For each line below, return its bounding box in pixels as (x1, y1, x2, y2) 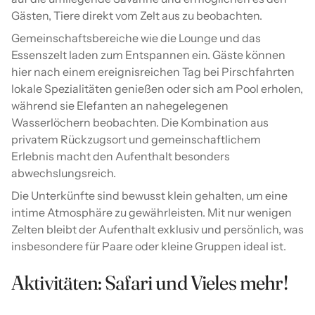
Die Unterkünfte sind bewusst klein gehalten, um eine (11, 188, 288, 202)
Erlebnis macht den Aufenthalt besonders (11, 148, 230, 163)
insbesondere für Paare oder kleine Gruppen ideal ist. (11, 238, 286, 253)
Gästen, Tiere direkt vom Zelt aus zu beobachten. (11, 8, 262, 22)
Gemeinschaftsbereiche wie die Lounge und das (11, 30, 261, 45)
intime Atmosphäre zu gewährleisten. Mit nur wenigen (11, 205, 292, 219)
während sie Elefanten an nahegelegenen (11, 98, 229, 112)
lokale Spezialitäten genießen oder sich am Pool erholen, (11, 81, 303, 96)
